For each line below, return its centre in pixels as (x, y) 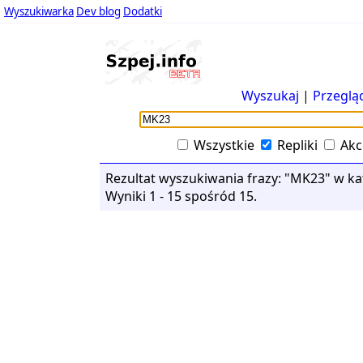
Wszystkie (224, 145)
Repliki (297, 145)
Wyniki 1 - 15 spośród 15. (181, 196)
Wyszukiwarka (39, 11)
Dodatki (143, 11)
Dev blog (98, 11)
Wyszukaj (270, 96)
